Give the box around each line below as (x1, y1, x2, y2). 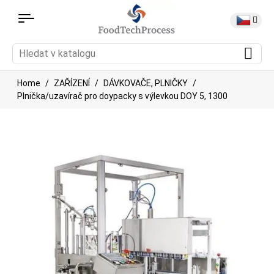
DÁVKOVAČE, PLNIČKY (103, 78, 188, 88)
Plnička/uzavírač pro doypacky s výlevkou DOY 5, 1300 (17, 91, 228, 101)
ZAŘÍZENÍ (54, 78, 90, 88)
